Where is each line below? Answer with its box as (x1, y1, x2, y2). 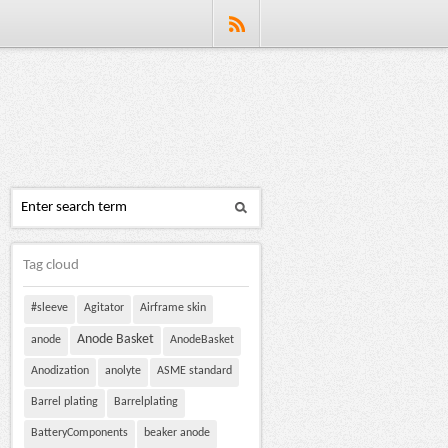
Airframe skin (140, 302, 206, 314)
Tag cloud (23, 258, 79, 273)
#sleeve (31, 302, 68, 314)
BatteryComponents (31, 427, 128, 439)
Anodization (31, 365, 89, 377)
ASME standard (157, 365, 232, 377)
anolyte (105, 365, 141, 377)
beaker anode (144, 427, 210, 439)
